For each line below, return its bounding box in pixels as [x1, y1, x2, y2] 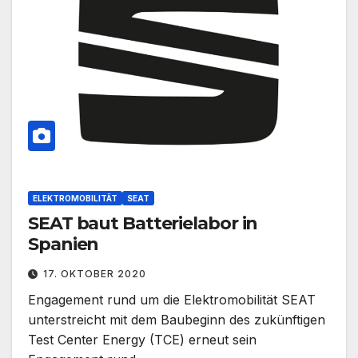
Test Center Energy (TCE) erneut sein [28, 332, 257, 348]
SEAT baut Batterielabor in [28, 213, 258, 235]
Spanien [28, 233, 99, 256]
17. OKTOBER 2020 [43, 268, 146, 280]
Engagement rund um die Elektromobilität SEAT [28, 292, 316, 308]
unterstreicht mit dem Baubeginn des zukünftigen [28, 312, 325, 328]
